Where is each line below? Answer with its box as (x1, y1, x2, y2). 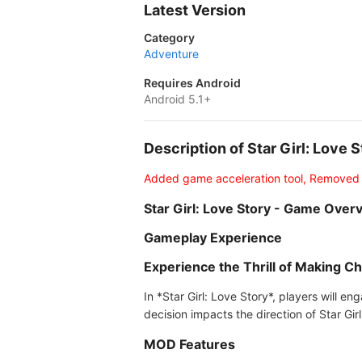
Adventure (144, 47, 199, 61)
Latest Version (144, 2, 246, 19)
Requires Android (144, 76, 241, 90)
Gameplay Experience (144, 229, 282, 246)
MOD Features (144, 336, 235, 352)
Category (144, 31, 195, 44)
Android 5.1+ (144, 92, 211, 106)
